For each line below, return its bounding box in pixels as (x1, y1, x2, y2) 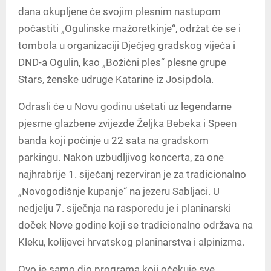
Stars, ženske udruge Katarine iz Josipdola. (18, 73, 214, 85)
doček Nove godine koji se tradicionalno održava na (18, 218, 253, 231)
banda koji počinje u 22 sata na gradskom (18, 134, 209, 146)
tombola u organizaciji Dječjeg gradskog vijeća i (18, 39, 235, 51)
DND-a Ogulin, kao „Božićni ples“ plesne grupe (18, 56, 226, 68)
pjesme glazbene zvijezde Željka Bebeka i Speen (18, 117, 237, 129)
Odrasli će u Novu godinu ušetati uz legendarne (18, 100, 232, 113)
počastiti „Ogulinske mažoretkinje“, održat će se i (18, 22, 241, 34)
